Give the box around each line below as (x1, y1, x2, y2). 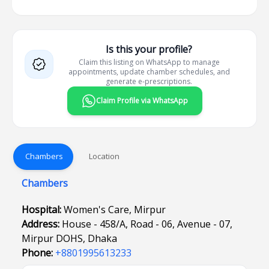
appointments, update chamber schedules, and (68, 67, 230, 77)
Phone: (22, 246, 55, 259)
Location (88, 150, 119, 162)
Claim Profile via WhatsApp (95, 95, 188, 106)
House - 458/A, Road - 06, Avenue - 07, (62, 217, 232, 231)
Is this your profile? (106, 43, 192, 56)
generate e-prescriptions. (106, 76, 192, 86)
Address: (22, 217, 62, 231)
